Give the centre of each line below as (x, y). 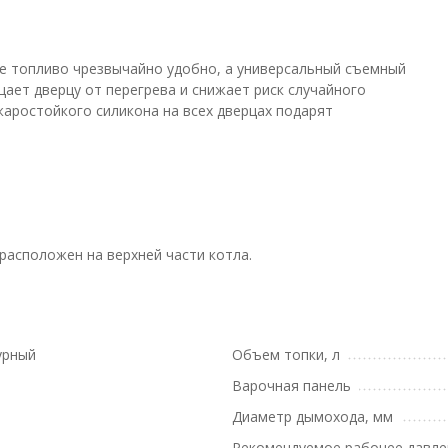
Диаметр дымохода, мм (312, 416)
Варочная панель (291, 385)
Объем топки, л (286, 354)
